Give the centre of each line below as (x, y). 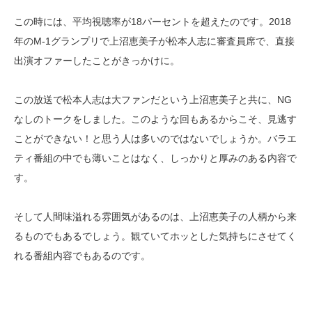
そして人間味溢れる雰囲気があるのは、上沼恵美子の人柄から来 (155, 217)
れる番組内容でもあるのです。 (82, 256)
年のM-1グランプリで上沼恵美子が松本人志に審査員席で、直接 (154, 41)
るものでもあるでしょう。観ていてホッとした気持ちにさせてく (155, 236)
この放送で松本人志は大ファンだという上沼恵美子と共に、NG (153, 100)
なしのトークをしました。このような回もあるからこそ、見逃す (155, 119)
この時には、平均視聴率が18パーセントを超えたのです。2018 (153, 22)
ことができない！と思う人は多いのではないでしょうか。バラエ (155, 139)
